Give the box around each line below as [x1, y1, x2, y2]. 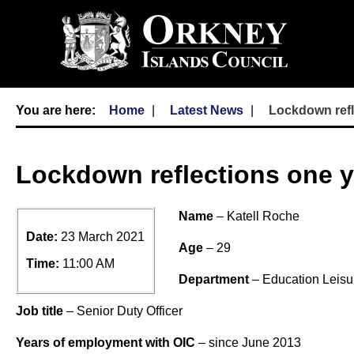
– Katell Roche [213, 209, 299, 223]
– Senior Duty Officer [63, 303, 183, 318]
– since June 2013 [195, 335, 301, 349]
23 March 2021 [61, 229, 145, 243]
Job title [16, 303, 63, 318]
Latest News [170, 104, 243, 117]
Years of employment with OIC [16, 335, 195, 349]
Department [179, 272, 249, 286]
